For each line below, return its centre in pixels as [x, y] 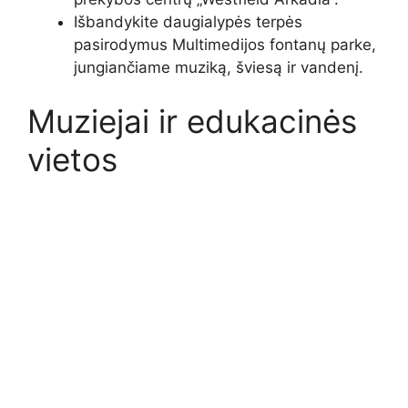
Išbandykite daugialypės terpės [188, 21]
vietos [72, 160]
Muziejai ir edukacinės [192, 122]
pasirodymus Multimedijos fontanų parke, [225, 44]
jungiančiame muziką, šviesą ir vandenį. [219, 67]
